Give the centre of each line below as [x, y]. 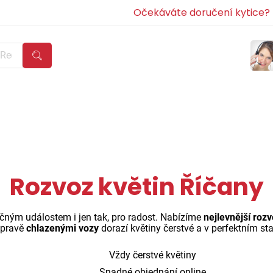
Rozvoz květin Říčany [136, 187]
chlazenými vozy [62, 228]
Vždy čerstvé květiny [151, 255]
